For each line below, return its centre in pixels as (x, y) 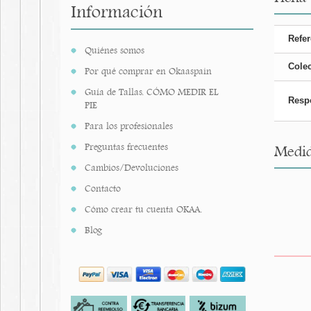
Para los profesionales (129, 126)
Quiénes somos (115, 50)
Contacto (103, 188)
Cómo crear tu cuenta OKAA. (143, 209)
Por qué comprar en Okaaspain (148, 71)
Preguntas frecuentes (126, 147)
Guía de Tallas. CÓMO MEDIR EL (152, 92)
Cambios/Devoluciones (132, 168)
